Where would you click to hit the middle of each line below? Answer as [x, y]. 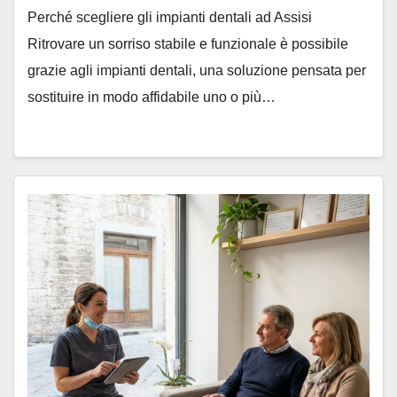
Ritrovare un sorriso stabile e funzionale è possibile [188, 44]
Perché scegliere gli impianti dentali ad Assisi [170, 17]
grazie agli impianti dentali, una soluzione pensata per [197, 70]
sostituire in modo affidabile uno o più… [152, 97]
